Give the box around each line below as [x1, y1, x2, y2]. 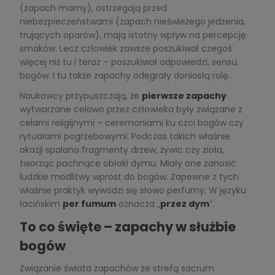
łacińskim [19, 197, 63, 210]
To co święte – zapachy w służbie [19, 217, 236, 236]
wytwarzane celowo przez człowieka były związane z [19, 103, 242, 115]
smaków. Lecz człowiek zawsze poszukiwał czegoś [19, 42, 232, 55]
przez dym [160, 197, 209, 210]
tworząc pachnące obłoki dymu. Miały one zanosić [19, 157, 236, 169]
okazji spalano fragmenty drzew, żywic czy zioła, [19, 143, 224, 156]
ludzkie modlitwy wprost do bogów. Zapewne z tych [19, 170, 239, 183]
